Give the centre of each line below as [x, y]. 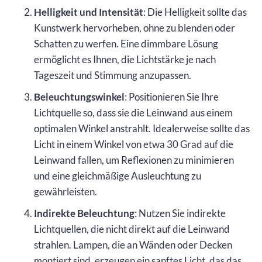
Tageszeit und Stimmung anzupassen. [113, 75]
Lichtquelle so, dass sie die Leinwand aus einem [133, 112]
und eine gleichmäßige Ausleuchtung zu [118, 175]
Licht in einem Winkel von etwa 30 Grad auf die [134, 144]
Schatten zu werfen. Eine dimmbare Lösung [126, 43]
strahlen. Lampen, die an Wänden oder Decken [133, 244]
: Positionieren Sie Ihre [172, 96]
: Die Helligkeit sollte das [195, 12]
